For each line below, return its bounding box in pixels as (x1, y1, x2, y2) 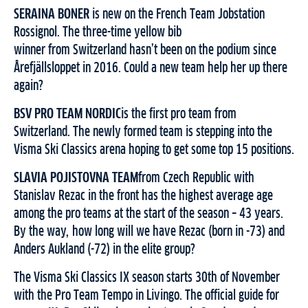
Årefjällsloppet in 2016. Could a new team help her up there (14, 61, 287, 76)
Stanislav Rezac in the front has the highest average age (14, 189, 273, 203)
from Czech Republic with (138, 171, 254, 186)
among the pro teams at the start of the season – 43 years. (14, 207, 283, 221)
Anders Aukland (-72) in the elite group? (14, 243, 195, 257)
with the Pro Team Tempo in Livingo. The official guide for (14, 289, 279, 303)
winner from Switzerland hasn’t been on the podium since (14, 43, 276, 58)
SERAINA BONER (14, 8, 92, 22)
